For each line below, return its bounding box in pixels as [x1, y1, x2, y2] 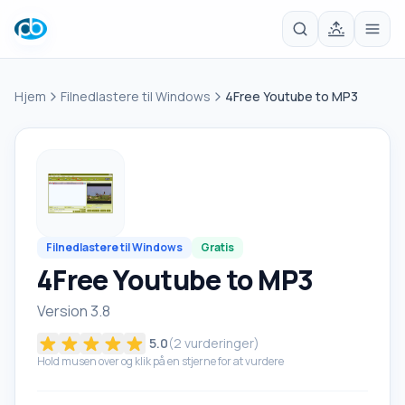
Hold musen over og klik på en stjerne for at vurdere [37, 353, 284, 369]
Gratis [201, 240, 234, 255]
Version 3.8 [37, 301, 110, 321]
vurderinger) [182, 334, 259, 352]
